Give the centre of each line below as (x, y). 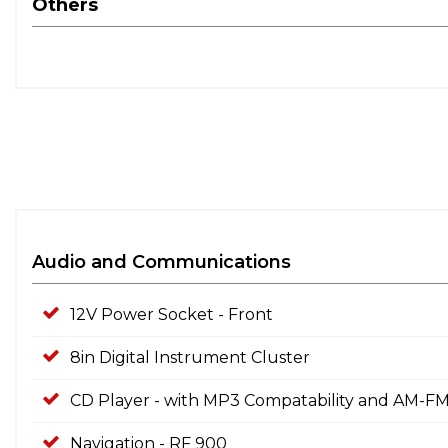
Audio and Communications (161, 262)
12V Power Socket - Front (171, 314)
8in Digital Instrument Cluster (190, 357)
